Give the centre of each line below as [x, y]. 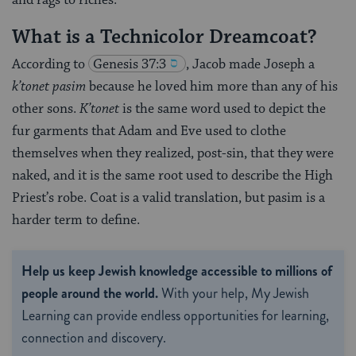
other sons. [46, 109]
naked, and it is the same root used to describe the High [172, 176]
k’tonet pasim [49, 87]
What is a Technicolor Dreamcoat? [164, 37]
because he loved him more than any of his [212, 87]
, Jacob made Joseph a [250, 65]
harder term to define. [76, 221]
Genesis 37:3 [130, 65]
